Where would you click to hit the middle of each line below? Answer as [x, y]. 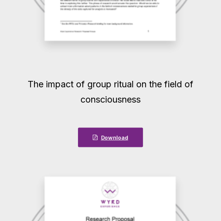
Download [114, 137]
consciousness [110, 99]
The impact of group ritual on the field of [110, 84]
